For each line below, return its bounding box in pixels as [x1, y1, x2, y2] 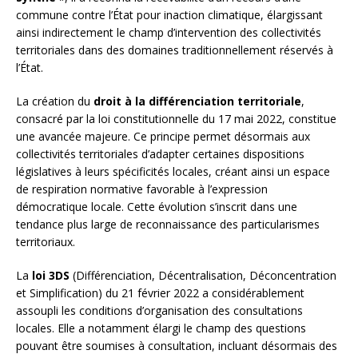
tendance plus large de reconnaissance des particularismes [16, 217, 320, 233]
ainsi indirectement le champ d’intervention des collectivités [16, 25, 321, 41]
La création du [16, 93, 93, 109]
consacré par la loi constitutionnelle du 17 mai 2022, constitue [16, 111, 336, 127]
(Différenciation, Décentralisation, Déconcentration [70, 268, 336, 284]
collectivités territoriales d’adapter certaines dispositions [16, 146, 304, 162]
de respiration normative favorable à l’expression [16, 181, 268, 197]
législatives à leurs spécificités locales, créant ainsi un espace [16, 164, 330, 180]
